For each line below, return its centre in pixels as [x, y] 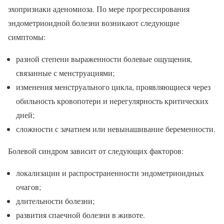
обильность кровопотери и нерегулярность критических [112, 101]
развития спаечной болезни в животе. [80, 215]
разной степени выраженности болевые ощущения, [104, 59]
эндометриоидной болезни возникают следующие [94, 23]
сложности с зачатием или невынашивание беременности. [116, 129]
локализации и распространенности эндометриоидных [110, 173]
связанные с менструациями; [65, 73]
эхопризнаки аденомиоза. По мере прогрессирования [99, 9]
